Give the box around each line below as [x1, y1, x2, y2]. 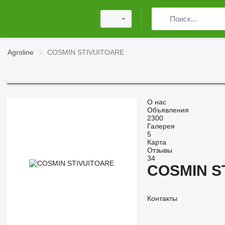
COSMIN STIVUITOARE [47, 48, 124, 56]
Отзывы [147, 146, 172, 155]
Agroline [8, 48, 34, 56]
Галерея [147, 122, 175, 131]
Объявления [147, 106, 189, 115]
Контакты [147, 194, 177, 203]
